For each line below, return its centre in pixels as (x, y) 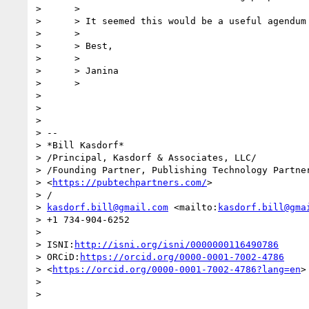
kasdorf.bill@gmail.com (108, 207)
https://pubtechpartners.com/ (130, 182)
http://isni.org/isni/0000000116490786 (177, 244)
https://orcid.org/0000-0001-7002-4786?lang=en (177, 269)
